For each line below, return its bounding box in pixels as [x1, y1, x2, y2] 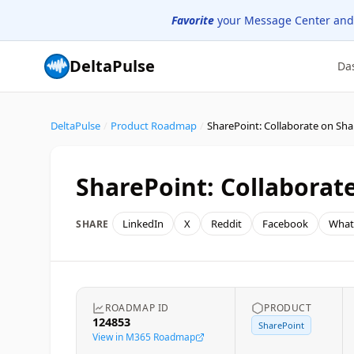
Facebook [262, 217, 308, 231]
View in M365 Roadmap [92, 330, 195, 344]
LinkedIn [122, 217, 164, 231]
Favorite [171, 13, 214, 28]
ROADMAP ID [105, 301, 169, 314]
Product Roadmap [111, 119, 197, 133]
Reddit [211, 217, 242, 231]
